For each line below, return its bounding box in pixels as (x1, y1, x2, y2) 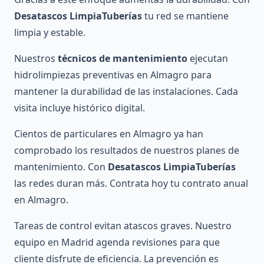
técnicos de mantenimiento (58, 52, 187, 65)
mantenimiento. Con (14, 160, 108, 174)
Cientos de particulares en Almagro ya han (14, 127, 203, 141)
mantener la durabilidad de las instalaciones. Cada (14, 85, 238, 98)
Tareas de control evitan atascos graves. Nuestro (14, 219, 232, 233)
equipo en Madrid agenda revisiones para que (14, 236, 220, 249)
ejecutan (187, 52, 228, 65)
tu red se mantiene (142, 9, 229, 23)
